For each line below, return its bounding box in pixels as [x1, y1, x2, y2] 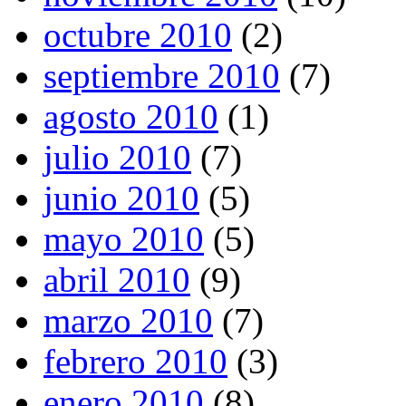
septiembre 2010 [43, 55, 280, 95]
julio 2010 [43, 137, 191, 177]
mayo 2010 [43, 218, 204, 258]
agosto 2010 [43, 96, 218, 136]
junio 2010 [43, 178, 199, 217]
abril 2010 [43, 259, 190, 299]
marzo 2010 [43, 300, 213, 340]
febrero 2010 [43, 341, 227, 381]
